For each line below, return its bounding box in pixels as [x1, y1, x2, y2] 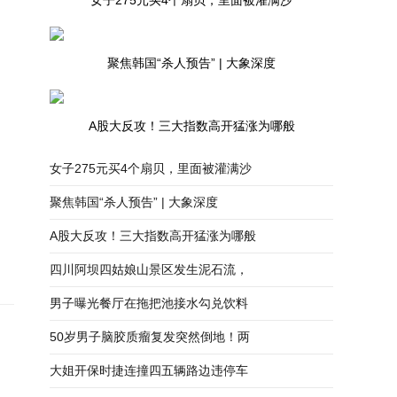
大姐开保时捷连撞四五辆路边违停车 [50, 363, 248, 378]
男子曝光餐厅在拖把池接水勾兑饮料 [50, 296, 248, 310]
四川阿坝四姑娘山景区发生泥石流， [50, 262, 248, 276]
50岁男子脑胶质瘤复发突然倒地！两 [50, 330, 250, 344]
